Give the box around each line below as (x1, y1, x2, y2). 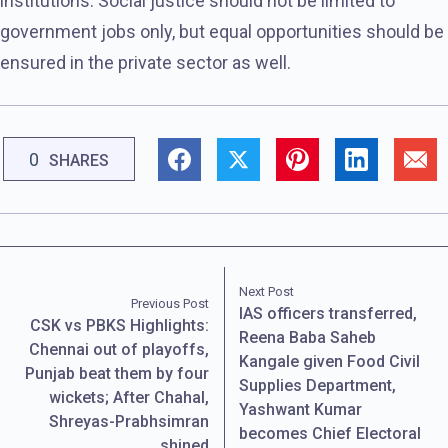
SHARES (49, 150, 109, 170)
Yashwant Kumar (239, 399, 363, 419)
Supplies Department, (239, 375, 397, 395)
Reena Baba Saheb (239, 327, 377, 347)
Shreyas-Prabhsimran (48, 411, 209, 431)
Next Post (239, 283, 295, 299)
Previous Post (130, 295, 209, 311)
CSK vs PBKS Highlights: (29, 315, 209, 335)
